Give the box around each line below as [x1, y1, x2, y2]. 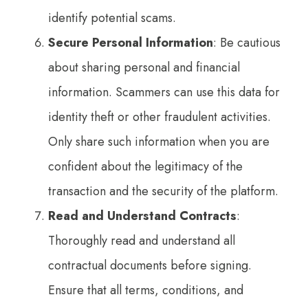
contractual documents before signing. [48, 256, 252, 274]
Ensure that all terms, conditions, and [48, 280, 243, 299]
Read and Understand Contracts [48, 206, 236, 225]
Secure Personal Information [48, 33, 213, 52]
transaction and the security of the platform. [48, 181, 278, 200]
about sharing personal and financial [48, 58, 240, 76]
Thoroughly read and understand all [48, 231, 235, 250]
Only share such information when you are [48, 132, 269, 151]
